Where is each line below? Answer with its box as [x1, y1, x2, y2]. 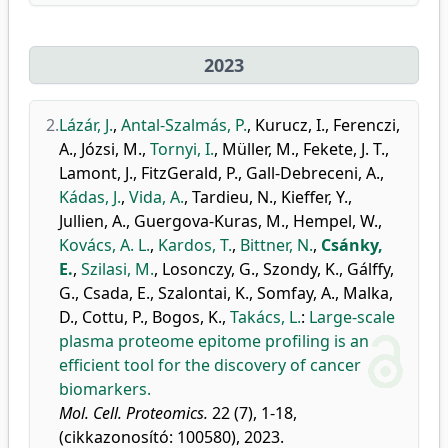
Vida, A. [129, 186, 184, 208]
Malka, [343, 282, 393, 304]
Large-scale [309, 306, 395, 328]
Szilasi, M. [81, 258, 154, 280]
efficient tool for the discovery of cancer [59, 354, 361, 376]
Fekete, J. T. [303, 138, 385, 160]
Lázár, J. [59, 114, 113, 136]
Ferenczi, [333, 114, 400, 136]
